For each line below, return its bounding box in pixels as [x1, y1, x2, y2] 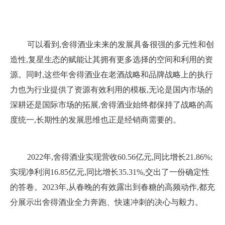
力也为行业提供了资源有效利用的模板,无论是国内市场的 [10, 85, 213, 94]
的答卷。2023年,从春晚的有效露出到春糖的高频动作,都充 [10, 183, 215, 191]
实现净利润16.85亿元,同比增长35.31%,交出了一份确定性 [10, 168, 209, 176]
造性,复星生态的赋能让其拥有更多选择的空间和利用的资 [10, 55, 213, 64]
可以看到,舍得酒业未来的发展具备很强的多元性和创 [27, 40, 214, 49]
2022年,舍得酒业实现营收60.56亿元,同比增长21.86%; [27, 153, 212, 161]
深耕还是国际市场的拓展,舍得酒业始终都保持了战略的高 [10, 100, 213, 109]
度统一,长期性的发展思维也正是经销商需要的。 [10, 116, 181, 124]
